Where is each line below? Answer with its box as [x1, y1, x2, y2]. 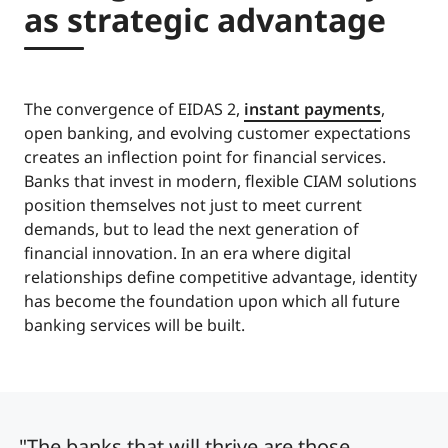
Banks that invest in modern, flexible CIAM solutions [24, 169, 417, 192]
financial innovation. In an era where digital [24, 241, 351, 264]
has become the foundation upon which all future [24, 289, 400, 312]
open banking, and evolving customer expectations [24, 121, 411, 144]
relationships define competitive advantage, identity [24, 265, 417, 288]
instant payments [244, 97, 381, 120]
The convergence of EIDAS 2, [24, 97, 244, 120]
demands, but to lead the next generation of [24, 217, 359, 240]
